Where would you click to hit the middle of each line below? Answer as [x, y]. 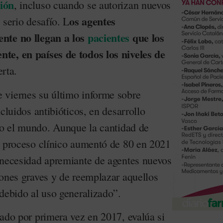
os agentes [93, 21]
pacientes [109, 38]
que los [147, 38]
